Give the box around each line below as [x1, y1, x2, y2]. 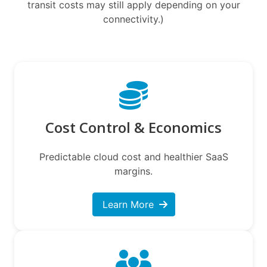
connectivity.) [103, 13, 164, 25]
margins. [114, 164, 153, 177]
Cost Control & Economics [45, 117, 222, 137]
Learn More [102, 198, 154, 210]
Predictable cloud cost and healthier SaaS [39, 150, 228, 163]
